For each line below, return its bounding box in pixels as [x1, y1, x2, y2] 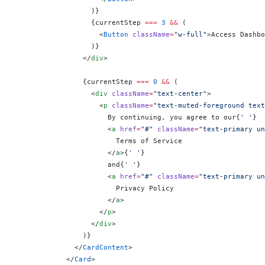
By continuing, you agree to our [17, 114, 236, 121]
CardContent [83, 244, 128, 251]
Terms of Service [17, 137, 182, 144]
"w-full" [174, 31, 207, 38]
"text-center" [153, 90, 207, 97]
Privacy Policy [17, 185, 174, 192]
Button [104, 31, 128, 38]
